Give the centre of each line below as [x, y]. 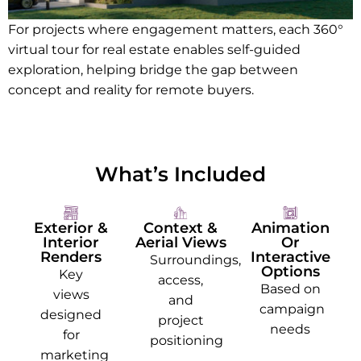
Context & [180, 228]
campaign [292, 309]
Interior [71, 242]
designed [71, 314]
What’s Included [180, 174]
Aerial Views [180, 242]
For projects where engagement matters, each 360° [176, 29]
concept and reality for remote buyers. [131, 89]
